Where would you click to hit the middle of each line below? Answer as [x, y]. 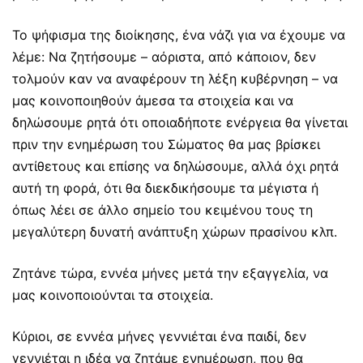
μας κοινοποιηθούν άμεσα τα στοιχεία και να [153, 101]
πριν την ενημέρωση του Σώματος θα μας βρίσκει [166, 145]
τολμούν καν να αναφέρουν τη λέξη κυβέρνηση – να [175, 79]
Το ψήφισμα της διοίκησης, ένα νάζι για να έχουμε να [179, 35]
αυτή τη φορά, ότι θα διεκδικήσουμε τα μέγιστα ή [165, 188]
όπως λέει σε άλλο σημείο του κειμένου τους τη [162, 210]
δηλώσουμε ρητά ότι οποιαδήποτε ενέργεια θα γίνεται [180, 123]
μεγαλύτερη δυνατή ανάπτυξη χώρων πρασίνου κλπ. [175, 232]
